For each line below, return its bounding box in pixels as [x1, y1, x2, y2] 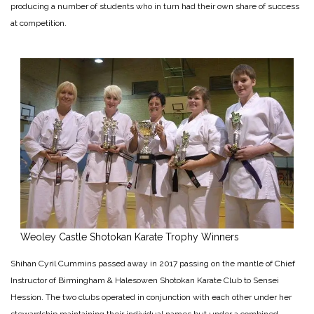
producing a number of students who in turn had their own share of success [11, 1, 299, 12]
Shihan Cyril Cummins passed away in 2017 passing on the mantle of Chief [11, 258, 295, 268]
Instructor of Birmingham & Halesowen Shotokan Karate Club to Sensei [11, 275, 279, 285]
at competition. [11, 18, 67, 29]
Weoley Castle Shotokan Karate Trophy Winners [20, 231, 239, 243]
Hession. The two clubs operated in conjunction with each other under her [11, 292, 292, 302]
